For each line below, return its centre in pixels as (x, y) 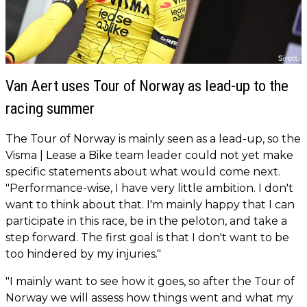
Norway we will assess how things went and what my (149, 297)
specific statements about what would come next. (143, 171)
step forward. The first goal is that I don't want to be (147, 237)
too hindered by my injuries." (83, 254)
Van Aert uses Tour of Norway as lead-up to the (147, 85)
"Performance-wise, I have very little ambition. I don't (149, 188)
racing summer (50, 108)
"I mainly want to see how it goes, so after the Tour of (150, 281)
